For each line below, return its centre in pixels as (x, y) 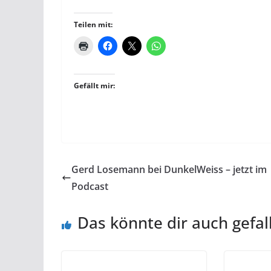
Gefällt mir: (94, 85)
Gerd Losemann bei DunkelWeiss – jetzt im (169, 169)
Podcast (90, 186)
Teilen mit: (93, 24)
